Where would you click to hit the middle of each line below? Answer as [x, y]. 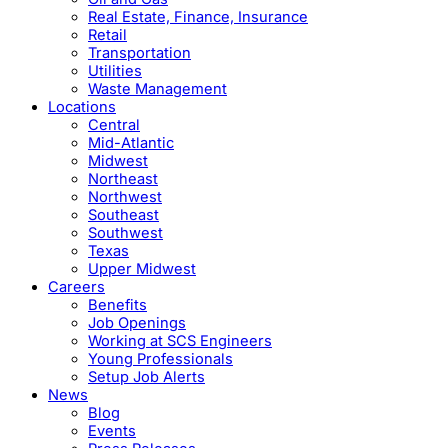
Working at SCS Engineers [180, 341]
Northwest [125, 197]
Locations [82, 107]
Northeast [123, 179]
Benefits [117, 305]
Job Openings [137, 323]
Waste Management [157, 89]
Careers [76, 287]
